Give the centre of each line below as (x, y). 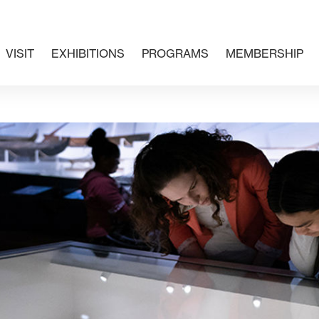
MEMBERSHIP (265, 53)
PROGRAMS (175, 53)
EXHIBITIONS (88, 53)
